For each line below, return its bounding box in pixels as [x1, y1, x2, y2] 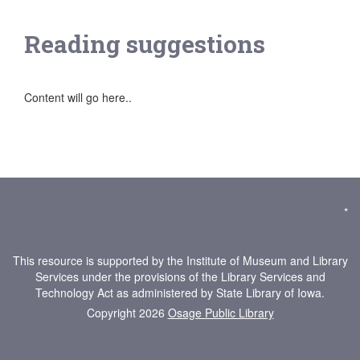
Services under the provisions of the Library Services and [35, 268, 325, 284]
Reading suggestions [24, 28, 265, 59]
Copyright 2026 [86, 305, 168, 321]
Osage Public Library [167, 305, 274, 321]
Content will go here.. [24, 89, 132, 105]
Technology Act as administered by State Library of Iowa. [35, 284, 325, 301]
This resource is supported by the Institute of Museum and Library [12, 252, 348, 268]
